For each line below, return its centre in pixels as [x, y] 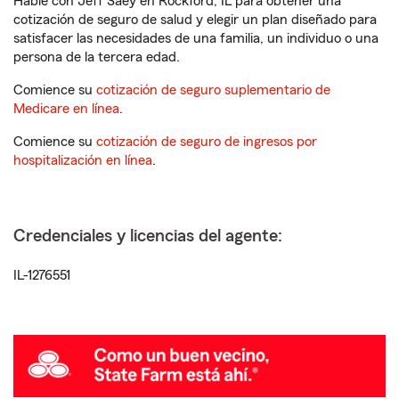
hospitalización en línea [83, 160]
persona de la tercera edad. [97, 57]
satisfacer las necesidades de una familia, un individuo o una [196, 38]
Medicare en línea [66, 109]
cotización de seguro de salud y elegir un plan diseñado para [195, 20]
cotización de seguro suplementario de [213, 90]
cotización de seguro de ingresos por [207, 142]
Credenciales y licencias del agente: [148, 236]
